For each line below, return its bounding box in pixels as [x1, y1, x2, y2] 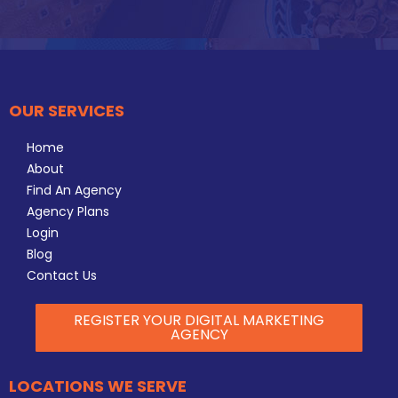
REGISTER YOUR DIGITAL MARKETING [74, 310, 324, 330]
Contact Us [27, 267, 97, 284]
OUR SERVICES [9, 99, 124, 122]
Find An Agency [27, 181, 122, 199]
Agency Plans [27, 203, 109, 220]
